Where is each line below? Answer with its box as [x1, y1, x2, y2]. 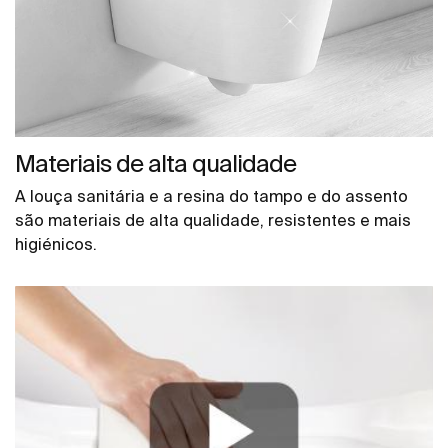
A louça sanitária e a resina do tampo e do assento [15, 186, 408, 205]
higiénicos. [15, 234, 97, 253]
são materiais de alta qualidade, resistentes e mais [15, 210, 411, 229]
